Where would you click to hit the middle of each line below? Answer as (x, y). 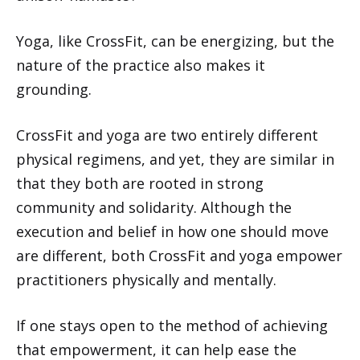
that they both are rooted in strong (140, 183)
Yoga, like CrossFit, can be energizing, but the (175, 41)
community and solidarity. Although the (154, 207)
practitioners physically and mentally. (146, 279)
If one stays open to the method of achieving (172, 325)
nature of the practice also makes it (141, 65)
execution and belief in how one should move (172, 231)
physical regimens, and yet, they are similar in (175, 159)
